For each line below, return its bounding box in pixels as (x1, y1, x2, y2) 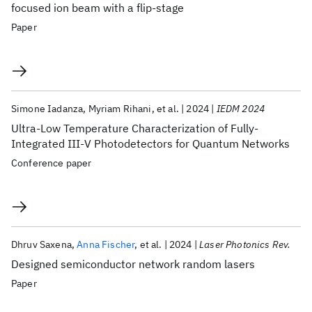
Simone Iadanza (11, 102, 84, 115)
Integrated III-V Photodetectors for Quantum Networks (11, 136, 290, 150)
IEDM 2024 (216, 102, 265, 115)
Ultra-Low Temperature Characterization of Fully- (11, 121, 258, 135)
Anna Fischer (77, 238, 135, 251)
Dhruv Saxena (11, 238, 72, 251)
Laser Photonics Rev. (199, 238, 291, 251)
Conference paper (11, 157, 92, 169)
